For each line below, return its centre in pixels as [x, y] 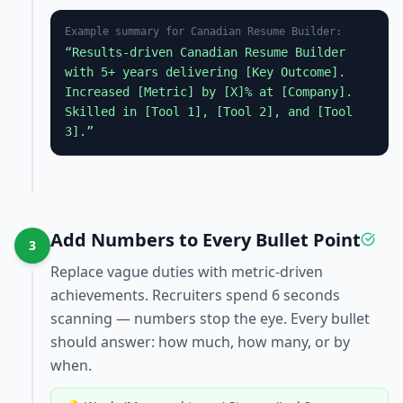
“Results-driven [122, 52]
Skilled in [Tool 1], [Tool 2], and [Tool [209, 112]
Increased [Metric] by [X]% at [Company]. [209, 92]
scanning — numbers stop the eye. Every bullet [210, 318]
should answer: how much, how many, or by [200, 342]
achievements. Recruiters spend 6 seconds [195, 295]
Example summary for [128, 31]
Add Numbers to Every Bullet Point [206, 240]
